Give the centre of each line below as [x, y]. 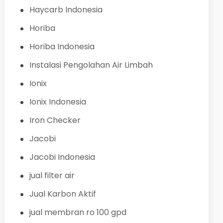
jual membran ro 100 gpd [78, 212]
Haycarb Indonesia [66, 9]
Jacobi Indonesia [62, 157]
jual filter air [52, 175]
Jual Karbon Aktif [62, 194]
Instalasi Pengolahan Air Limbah [91, 65]
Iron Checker [55, 120]
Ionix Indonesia [57, 102]
